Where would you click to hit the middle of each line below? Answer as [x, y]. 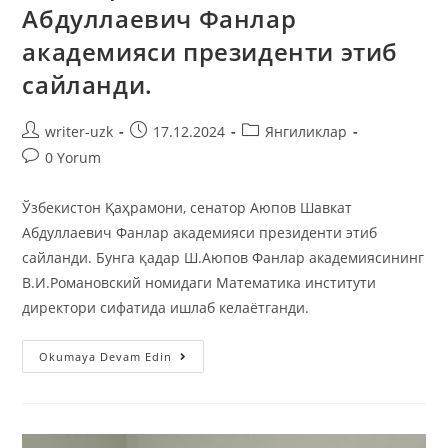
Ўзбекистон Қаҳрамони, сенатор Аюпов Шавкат [187, 208]
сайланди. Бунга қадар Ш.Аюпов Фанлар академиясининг [223, 258]
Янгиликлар [306, 132]
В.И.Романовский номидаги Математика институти [199, 283]
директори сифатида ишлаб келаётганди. [166, 308]
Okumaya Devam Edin [106, 357]
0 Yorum [73, 158]
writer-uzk [79, 132]
